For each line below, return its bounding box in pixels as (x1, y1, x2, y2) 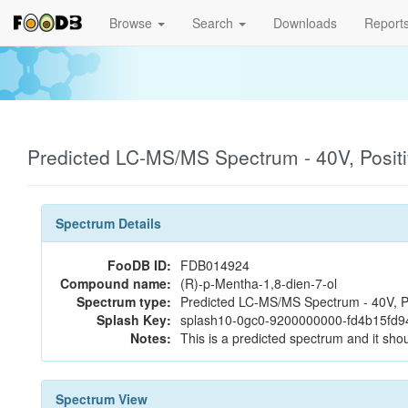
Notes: (130, 329, 171, 347)
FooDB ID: (107, 256, 171, 274)
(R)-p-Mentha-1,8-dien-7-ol (180, 274, 337, 292)
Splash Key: (97, 311, 171, 329)
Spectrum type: (76, 292, 171, 311)
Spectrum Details (56, 214, 161, 232)
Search (192, 14, 237, 32)
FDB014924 (180, 256, 250, 274)
